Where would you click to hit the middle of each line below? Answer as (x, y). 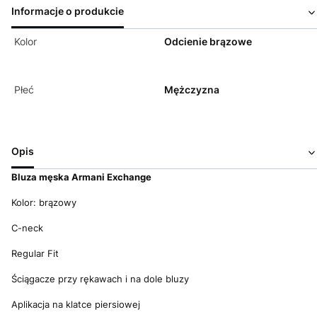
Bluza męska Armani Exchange (81, 177)
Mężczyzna (192, 90)
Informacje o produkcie (68, 11)
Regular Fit (35, 253)
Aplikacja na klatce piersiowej (76, 304)
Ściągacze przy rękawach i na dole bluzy (100, 279)
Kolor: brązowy (44, 202)
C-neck (27, 228)
